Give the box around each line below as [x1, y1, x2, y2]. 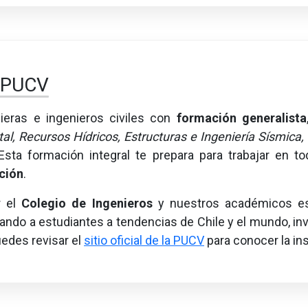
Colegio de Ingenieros [21, 196, 153, 211]
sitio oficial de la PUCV [84, 233, 204, 248]
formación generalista [176, 111, 307, 126]
